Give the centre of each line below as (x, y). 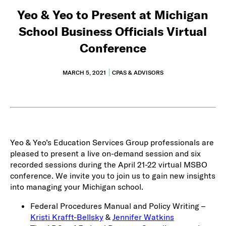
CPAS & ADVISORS (137, 72)
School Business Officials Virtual (113, 31)
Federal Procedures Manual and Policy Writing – (118, 206)
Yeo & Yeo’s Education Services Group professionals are (112, 142)
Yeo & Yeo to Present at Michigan (113, 14)
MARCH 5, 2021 (84, 72)
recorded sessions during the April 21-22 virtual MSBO (108, 164)
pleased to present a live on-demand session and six (105, 153)
